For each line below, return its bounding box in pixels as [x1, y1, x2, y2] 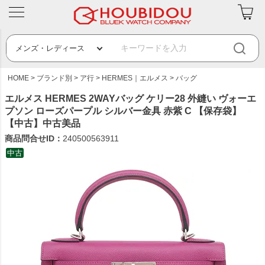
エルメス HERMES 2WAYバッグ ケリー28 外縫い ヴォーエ [5, 93, 256, 104]
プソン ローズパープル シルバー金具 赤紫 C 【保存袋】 [5, 106, 241, 116]
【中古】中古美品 [5, 118, 80, 128]
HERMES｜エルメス [102, 74, 168, 82]
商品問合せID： [5, 134, 63, 143]
